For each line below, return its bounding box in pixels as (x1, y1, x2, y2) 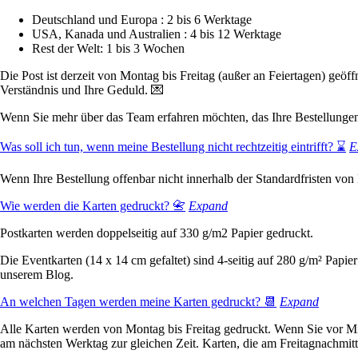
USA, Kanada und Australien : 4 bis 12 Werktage (32, 26, 281, 41)
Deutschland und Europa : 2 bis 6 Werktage (32, 12, 252, 26)
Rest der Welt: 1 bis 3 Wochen (32, 41, 185, 55)
